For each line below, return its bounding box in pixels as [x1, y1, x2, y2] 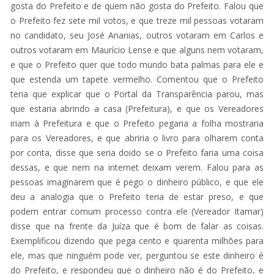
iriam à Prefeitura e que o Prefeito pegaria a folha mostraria [10, 117, 264, 129]
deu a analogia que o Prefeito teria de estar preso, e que [10, 190, 264, 202]
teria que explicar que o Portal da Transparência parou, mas [10, 87, 264, 100]
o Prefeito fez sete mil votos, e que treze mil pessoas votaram [10, 14, 264, 26]
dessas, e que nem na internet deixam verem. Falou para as [10, 161, 264, 173]
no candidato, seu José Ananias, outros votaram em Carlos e [10, 29, 264, 41]
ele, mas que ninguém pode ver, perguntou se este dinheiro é [10, 249, 264, 261]
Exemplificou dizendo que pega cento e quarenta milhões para [10, 234, 264, 246]
